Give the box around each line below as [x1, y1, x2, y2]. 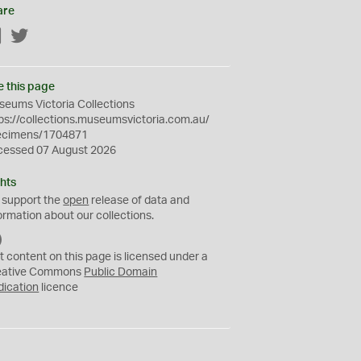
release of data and [89, 195, 190, 206]
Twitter [29, 31, 64, 43]
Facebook [2, 31, 54, 43]
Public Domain [84, 267, 158, 278]
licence [39, 282, 79, 293]
